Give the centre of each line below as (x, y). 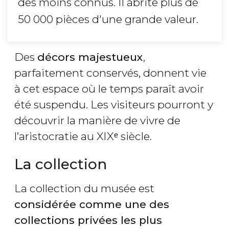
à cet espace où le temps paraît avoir (109, 89)
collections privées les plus (88, 220)
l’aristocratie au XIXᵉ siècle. (83, 136)
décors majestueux (90, 57)
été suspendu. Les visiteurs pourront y (114, 105)
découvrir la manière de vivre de (97, 121)
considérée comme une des (92, 204)
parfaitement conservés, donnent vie (110, 73)
